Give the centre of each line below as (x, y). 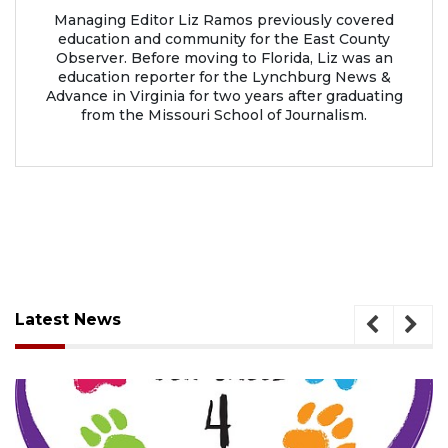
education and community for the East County (224, 38)
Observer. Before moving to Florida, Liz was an (224, 57)
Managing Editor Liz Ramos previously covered (224, 19)
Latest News (68, 319)
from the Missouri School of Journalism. (224, 114)
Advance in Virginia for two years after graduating (224, 95)
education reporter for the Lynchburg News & (224, 76)
